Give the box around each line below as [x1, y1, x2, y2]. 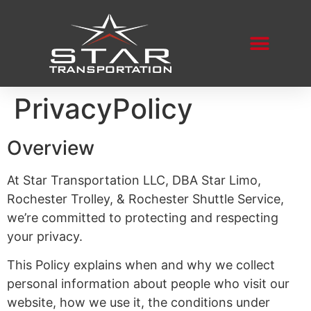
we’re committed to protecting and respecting [7, 210, 278, 225]
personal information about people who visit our [7, 276, 289, 292]
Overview [7, 136, 94, 160]
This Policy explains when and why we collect [7, 258, 275, 273]
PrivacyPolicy [14, 92, 193, 126]
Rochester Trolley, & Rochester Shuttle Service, [7, 192, 284, 206]
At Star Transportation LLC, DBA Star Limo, [7, 173, 261, 187]
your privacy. [7, 229, 83, 244]
